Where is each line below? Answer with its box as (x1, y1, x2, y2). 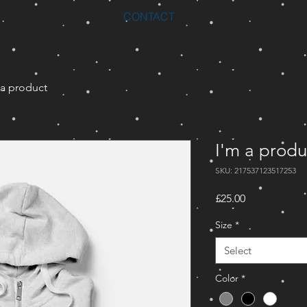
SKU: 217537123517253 (215, 164, 296, 175)
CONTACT (123, 10, 175, 23)
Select (224, 243, 251, 257)
